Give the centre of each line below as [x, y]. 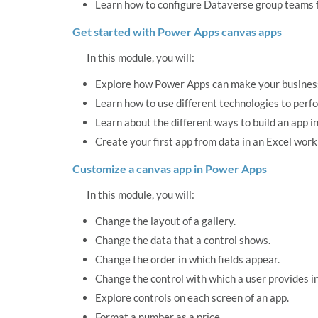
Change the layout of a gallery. [165, 221]
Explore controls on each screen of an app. [192, 298]
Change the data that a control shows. [183, 240]
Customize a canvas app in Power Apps [170, 169]
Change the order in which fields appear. [187, 259]
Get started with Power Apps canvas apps [177, 32]
